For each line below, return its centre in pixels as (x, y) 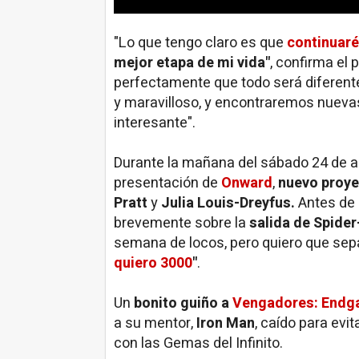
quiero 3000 (153, 263)
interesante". (155, 123)
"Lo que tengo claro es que (199, 43)
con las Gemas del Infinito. (198, 343)
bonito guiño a (183, 303)
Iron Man (226, 323)
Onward (247, 183)
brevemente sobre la (182, 223)
